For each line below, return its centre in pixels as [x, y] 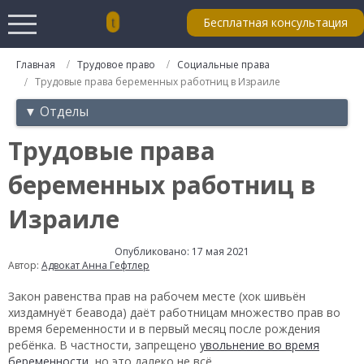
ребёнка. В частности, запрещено [104, 344]
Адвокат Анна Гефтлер [95, 265]
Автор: [25, 265]
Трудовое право [116, 65]
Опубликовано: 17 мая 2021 [182, 251]
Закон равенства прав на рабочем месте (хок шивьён [157, 296]
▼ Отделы [56, 111]
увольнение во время [260, 344]
